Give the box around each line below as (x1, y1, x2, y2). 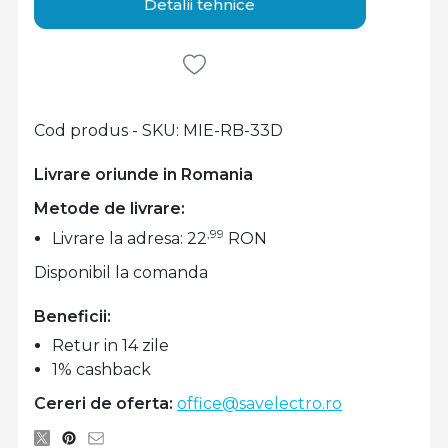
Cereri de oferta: (34, 394, 173, 414)
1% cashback (52, 360, 152, 380)
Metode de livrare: (34, 199, 185, 219)
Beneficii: (34, 306, 111, 326)
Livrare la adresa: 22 (52, 228, 208, 248)
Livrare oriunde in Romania (34, 165, 253, 185)
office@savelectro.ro (177, 394, 342, 414)
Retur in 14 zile (52, 336, 170, 356)
